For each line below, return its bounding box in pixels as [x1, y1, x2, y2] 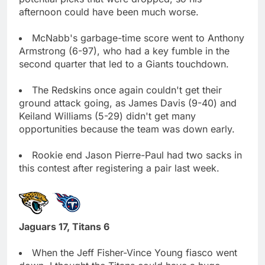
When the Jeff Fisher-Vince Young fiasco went [32, 246, 237, 258]
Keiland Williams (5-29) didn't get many [19, 109, 196, 122]
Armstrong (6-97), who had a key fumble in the [19, 44, 230, 57]
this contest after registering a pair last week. [19, 161, 219, 174]
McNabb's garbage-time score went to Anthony [32, 31, 244, 44]
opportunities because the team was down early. [19, 122, 235, 135]
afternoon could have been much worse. [19, 5, 199, 18]
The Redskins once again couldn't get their [32, 83, 222, 96]
